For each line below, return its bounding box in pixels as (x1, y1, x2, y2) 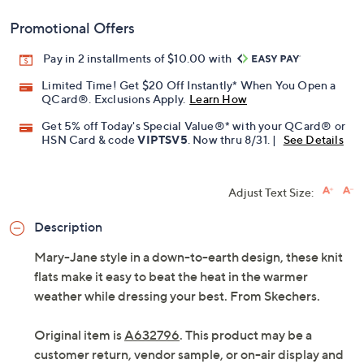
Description (34, 219, 102, 236)
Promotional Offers (10, 19, 135, 37)
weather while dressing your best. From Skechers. (34, 288, 320, 305)
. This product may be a (180, 327, 312, 344)
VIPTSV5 (137, 132, 188, 147)
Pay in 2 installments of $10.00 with (43, 51, 235, 66)
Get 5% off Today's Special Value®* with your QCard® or (41, 119, 346, 133)
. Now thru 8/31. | (187, 132, 279, 147)
